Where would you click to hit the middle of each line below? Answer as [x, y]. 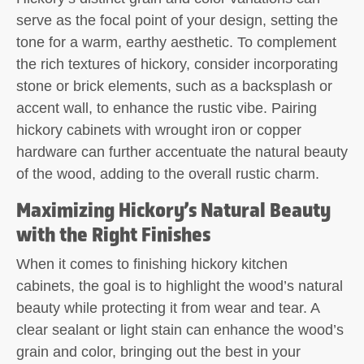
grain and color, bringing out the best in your [158, 351]
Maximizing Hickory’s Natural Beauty [173, 210]
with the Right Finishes [113, 234]
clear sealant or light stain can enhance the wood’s [180, 329]
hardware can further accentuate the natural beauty [182, 152]
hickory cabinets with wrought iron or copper [159, 130]
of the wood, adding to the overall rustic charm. [168, 173]
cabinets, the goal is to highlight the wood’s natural [180, 286]
